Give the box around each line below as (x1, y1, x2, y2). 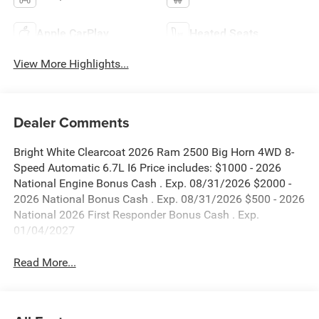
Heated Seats (189, 26, 258, 41)
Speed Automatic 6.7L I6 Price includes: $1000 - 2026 (13, 160, 281, 174)
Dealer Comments (13, 111, 130, 132)
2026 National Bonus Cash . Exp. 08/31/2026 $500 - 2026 (13, 192, 305, 206)
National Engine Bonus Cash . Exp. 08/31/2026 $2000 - (13, 176, 291, 190)
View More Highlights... (13, 57, 129, 71)
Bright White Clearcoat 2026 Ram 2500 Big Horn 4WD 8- (13, 145, 294, 159)
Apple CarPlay (36, 26, 109, 41)
